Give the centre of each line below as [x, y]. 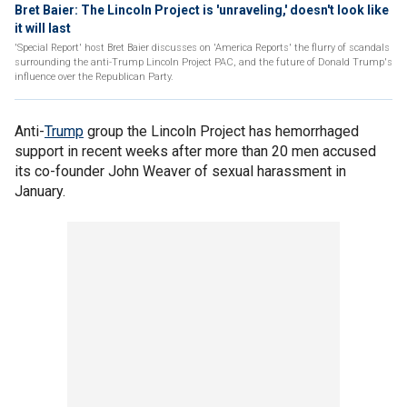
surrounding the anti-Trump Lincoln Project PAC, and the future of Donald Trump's [203, 62]
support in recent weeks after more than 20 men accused [195, 151]
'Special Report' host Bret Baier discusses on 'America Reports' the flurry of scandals [202, 48]
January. [40, 191]
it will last [43, 28]
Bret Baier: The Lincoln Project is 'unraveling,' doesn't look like [202, 10]
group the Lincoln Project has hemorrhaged [221, 131]
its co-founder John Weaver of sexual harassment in [180, 171]
